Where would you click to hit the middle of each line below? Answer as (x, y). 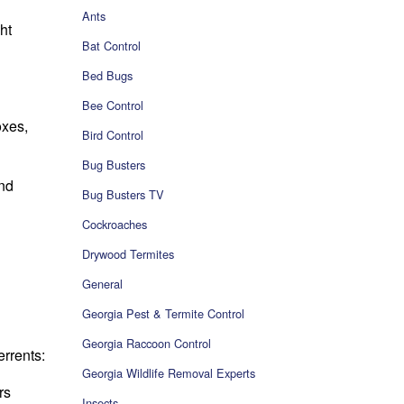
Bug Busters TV (123, 195)
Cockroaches (115, 225)
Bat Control (111, 46)
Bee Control (113, 106)
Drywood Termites (128, 254)
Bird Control (113, 135)
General (102, 284)
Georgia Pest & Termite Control (163, 314)
